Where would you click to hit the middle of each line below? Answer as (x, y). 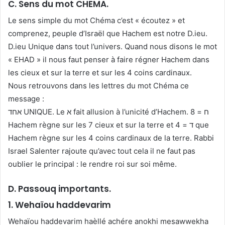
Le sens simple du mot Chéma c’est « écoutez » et (96, 21)
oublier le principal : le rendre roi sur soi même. (92, 164)
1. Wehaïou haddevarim (60, 205)
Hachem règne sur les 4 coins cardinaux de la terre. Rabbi (111, 138)
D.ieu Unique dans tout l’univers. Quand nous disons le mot (113, 47)
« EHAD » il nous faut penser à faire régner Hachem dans (109, 60)
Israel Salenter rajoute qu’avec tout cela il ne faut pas (102, 151)
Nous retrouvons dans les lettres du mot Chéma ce (98, 86)
